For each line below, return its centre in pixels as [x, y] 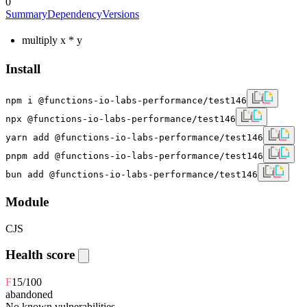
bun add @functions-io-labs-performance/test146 [132, 175]
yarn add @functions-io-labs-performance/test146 [134, 138]
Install [23, 69]
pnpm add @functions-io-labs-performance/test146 [134, 156]
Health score [42, 255]
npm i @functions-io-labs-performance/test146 [126, 101]
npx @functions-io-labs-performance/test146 [121, 119]
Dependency [75, 14]
